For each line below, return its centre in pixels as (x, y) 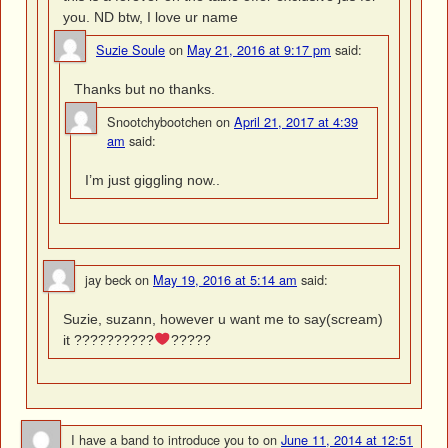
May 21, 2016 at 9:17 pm (259, 49)
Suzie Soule (130, 49)
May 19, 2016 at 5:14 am (225, 279)
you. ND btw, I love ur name (151, 16)
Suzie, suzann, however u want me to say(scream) (223, 318)
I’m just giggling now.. (153, 179)
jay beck (108, 279)
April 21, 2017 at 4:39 (296, 121)
